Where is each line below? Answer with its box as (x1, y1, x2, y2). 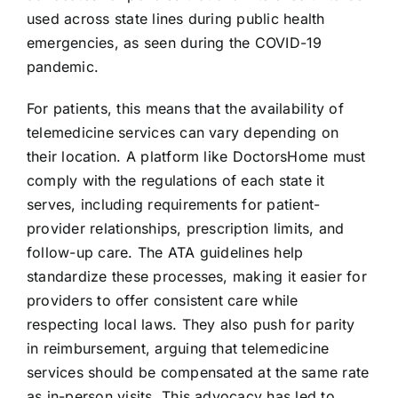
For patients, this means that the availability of (26, 99, 344, 118)
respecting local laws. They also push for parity (26, 315, 355, 334)
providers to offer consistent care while (26, 291, 298, 310)
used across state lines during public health (26, 10, 325, 28)
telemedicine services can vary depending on (26, 123, 339, 142)
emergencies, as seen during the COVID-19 (26, 34, 322, 52)
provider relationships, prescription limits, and (26, 219, 345, 238)
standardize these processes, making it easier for (26, 267, 367, 286)
